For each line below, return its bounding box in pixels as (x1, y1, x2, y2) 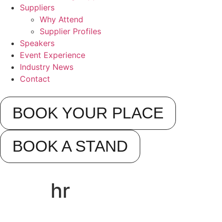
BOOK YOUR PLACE (12, 104, 164, 122)
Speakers (20, 38, 55, 48)
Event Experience (20, 50, 85, 60)
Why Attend (40, 14, 83, 24)
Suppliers (20, 2, 55, 12)
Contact (20, 74, 50, 84)
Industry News (20, 62, 73, 72)
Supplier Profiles (40, 26, 101, 36)
